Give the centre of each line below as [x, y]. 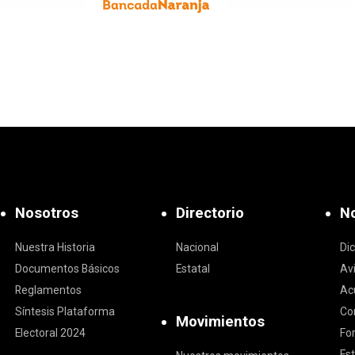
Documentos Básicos [67, 269]
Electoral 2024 [50, 333]
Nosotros [46, 214]
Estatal [193, 269]
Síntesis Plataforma [65, 312]
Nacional [197, 248]
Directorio [210, 214]
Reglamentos [48, 290]
